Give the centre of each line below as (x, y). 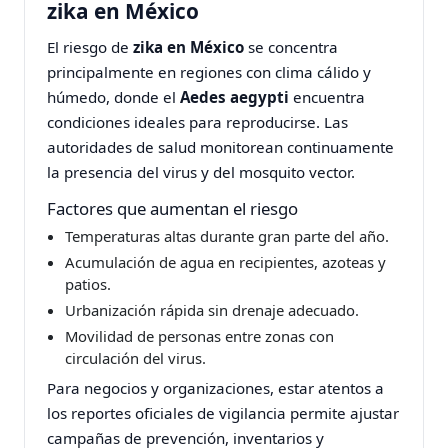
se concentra (291, 46)
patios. (87, 284)
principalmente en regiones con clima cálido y (209, 71)
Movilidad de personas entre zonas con (199, 336)
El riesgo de (90, 46)
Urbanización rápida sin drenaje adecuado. (211, 310)
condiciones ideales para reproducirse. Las (198, 121)
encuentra (327, 96)
